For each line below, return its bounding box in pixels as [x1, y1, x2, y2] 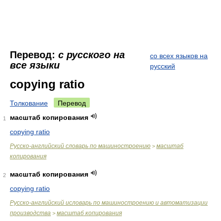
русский [150, 62, 175, 70]
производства [10, 210, 51, 217]
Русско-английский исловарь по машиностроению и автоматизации [10, 199, 208, 206]
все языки [10, 60, 60, 71]
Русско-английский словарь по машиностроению [10, 143, 150, 149]
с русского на [58, 49, 125, 60]
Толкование [10, 99, 48, 107]
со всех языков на [150, 52, 208, 60]
